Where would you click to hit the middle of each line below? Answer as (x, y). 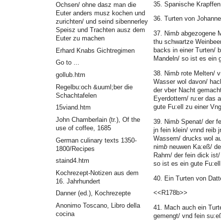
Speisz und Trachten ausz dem (100, 30)
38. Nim (165, 73)
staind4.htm (72, 161)
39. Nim (165, 121)
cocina (65, 214)
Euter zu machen (80, 38)
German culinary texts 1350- (96, 140)
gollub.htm (70, 74)
